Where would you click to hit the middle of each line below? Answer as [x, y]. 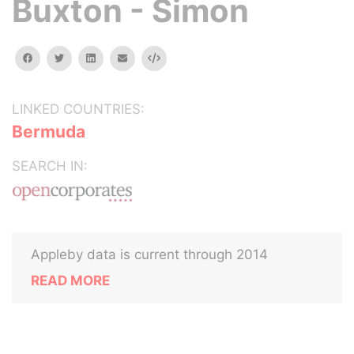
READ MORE [70, 281]
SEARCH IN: [50, 166]
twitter [79, 57]
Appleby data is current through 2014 [149, 254]
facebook [55, 57]
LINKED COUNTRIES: [78, 109]
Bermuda [49, 132]
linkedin [112, 57]
